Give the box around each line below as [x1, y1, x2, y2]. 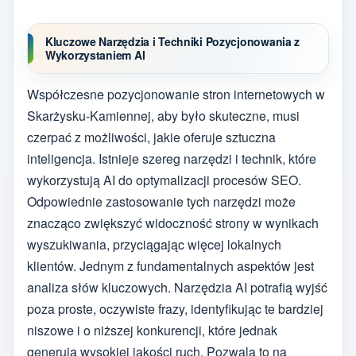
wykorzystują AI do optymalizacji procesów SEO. [27, 170, 301, 189]
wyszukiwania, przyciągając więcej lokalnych [27, 234, 281, 253]
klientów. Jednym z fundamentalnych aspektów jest [27, 256, 314, 275]
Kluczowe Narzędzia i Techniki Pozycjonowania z [45, 33, 300, 50]
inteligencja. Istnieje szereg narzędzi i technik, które [27, 149, 316, 168]
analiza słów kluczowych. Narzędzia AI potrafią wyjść [27, 277, 327, 296]
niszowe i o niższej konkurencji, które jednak [27, 320, 277, 339]
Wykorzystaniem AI [45, 47, 145, 64]
